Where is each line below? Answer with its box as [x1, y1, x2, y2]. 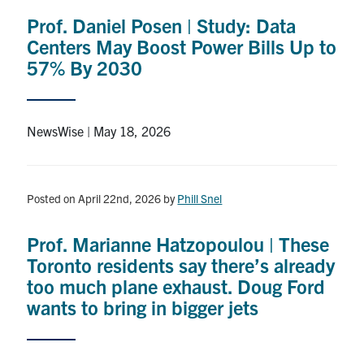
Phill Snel [177, 190, 223, 206]
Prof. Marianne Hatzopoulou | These [27, 231, 330, 256]
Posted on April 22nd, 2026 [27, 190, 162, 206]
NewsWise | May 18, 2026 [27, 122, 171, 139]
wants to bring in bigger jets [27, 294, 259, 319]
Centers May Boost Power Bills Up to [27, 33, 337, 58]
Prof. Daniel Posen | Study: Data [27, 12, 297, 37]
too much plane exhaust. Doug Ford [27, 273, 326, 298]
